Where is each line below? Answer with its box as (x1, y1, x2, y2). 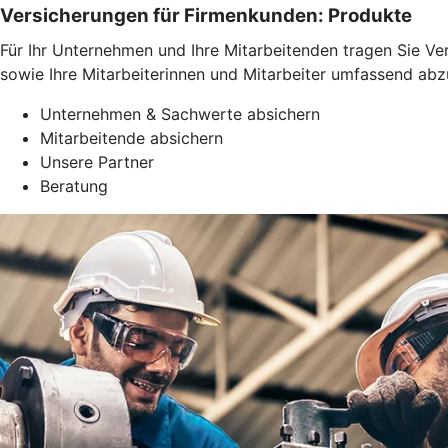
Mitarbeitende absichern (40, 127, 223, 148)
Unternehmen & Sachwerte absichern (40, 103, 320, 124)
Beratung (40, 175, 108, 196)
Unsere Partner (40, 151, 154, 172)
